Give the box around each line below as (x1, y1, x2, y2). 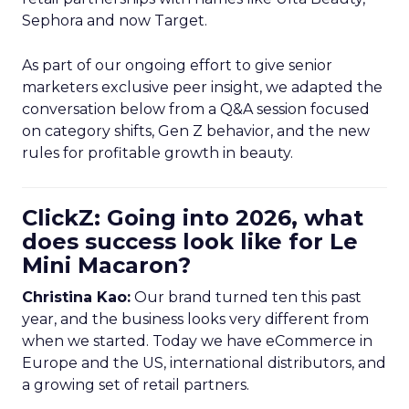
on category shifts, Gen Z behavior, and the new (22, 122, 370, 140)
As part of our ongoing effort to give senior (22, 57, 332, 74)
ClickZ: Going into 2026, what (22, 204, 363, 231)
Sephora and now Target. (22, 12, 207, 29)
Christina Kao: (22, 288, 131, 306)
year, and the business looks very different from (22, 310, 369, 328)
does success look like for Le (22, 228, 358, 255)
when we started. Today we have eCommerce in (22, 332, 372, 350)
